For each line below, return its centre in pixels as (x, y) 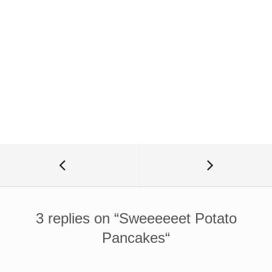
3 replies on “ (77, 219)
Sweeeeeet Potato (178, 219)
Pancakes (134, 238)
